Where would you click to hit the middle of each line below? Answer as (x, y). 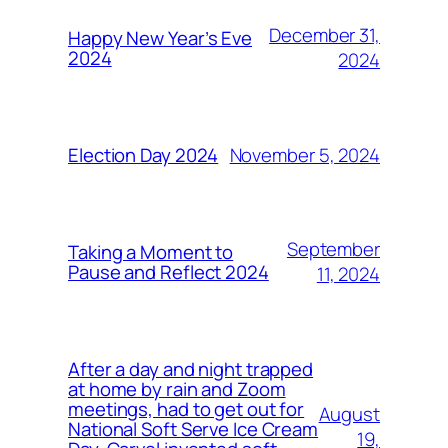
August (349, 413)
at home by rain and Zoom (177, 389)
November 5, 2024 (304, 154)
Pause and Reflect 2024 (168, 272)
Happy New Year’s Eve (160, 38)
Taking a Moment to (151, 252)
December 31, (324, 35)
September (333, 249)
